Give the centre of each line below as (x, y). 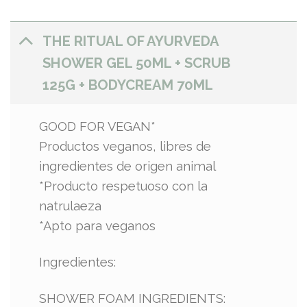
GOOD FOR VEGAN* (98, 127)
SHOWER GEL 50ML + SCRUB (136, 63)
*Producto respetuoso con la (124, 186)
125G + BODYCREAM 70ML (127, 85)
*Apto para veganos (98, 226)
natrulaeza (71, 206)
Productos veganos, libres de (125, 147)
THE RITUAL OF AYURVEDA (131, 41)
